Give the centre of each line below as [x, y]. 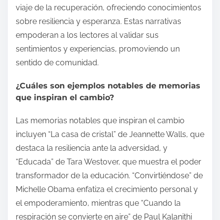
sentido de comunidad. [57, 62]
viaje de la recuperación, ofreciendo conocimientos [109, 7]
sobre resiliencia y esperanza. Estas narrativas [98, 21]
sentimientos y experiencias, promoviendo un [98, 49]
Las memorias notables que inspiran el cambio [100, 121]
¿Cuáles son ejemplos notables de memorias [108, 86]
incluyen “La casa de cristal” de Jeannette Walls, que [110, 135]
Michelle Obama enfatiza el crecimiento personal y [107, 190]
